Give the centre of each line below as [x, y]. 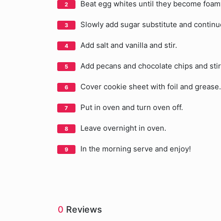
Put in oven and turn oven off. [132, 107]
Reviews [83, 209]
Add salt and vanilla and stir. [129, 45]
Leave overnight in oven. [123, 128]
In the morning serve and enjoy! [136, 149]
